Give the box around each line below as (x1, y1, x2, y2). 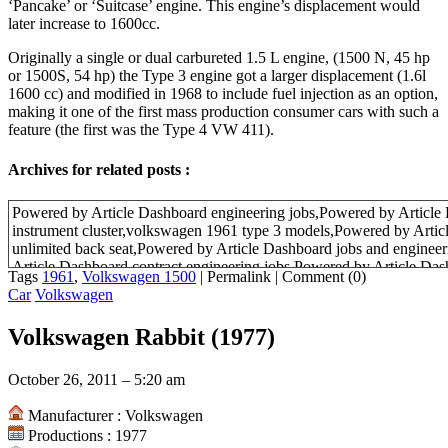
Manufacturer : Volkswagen (24, 406, 203, 424)
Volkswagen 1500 (82, 267, 196, 285)
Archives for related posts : (8, 160, 190, 178)
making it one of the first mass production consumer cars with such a (8, 103, 439, 121)
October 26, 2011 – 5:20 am (8, 370, 185, 388)
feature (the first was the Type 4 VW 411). (8, 121, 274, 139)
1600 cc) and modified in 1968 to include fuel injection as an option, (8, 85, 438, 103)
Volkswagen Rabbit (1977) (8, 323, 275, 350)
